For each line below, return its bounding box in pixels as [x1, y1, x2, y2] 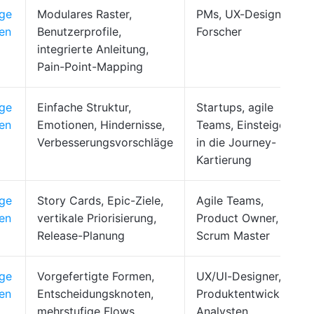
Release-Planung [37, 228, 125, 243]
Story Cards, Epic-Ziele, [37, 193, 163, 207]
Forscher [196, 25, 242, 39]
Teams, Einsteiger [196, 118, 289, 132]
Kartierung [196, 153, 252, 167]
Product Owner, [196, 211, 278, 225]
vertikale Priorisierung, [37, 211, 156, 225]
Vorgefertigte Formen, [37, 269, 154, 283]
